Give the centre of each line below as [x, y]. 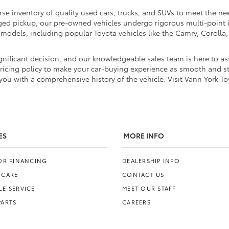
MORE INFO [144, 136]
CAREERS [136, 202]
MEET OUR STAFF [149, 188]
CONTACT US [143, 175]
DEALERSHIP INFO [151, 161]
